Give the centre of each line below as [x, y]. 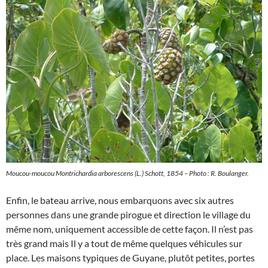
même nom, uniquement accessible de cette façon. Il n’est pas [130, 229]
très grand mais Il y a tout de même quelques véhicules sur [124, 243]
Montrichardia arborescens [95, 173]
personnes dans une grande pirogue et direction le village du [128, 214]
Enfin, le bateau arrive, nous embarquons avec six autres [120, 200]
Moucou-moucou [31, 173]
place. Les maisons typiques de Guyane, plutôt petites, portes [130, 258]
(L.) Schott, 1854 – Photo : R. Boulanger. [191, 173]
